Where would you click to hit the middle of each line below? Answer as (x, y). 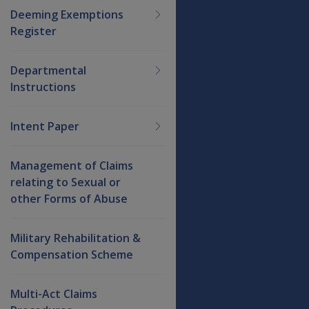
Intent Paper (45, 126)
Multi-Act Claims (54, 293)
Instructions (43, 87)
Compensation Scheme (72, 254)
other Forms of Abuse (69, 198)
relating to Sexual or (66, 182)
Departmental (48, 70)
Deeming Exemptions (67, 14)
